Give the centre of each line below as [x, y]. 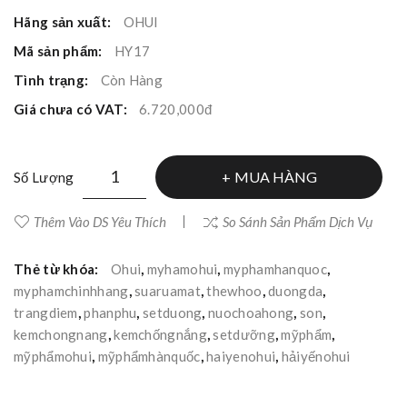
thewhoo [234, 290]
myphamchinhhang [71, 290]
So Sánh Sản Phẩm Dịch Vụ [298, 221]
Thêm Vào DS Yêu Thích [100, 221]
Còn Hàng [132, 79]
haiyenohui [241, 356]
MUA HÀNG [275, 176]
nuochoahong [251, 312]
